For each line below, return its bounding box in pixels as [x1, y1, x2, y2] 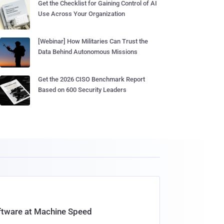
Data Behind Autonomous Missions [38, 48, 137, 55]
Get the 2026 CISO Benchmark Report [38, 75, 145, 83]
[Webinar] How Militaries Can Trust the [38, 37, 148, 45]
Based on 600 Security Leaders [38, 86, 126, 93]
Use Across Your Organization [38, 10, 125, 17]
